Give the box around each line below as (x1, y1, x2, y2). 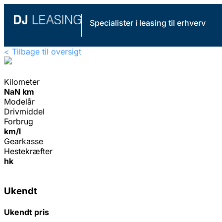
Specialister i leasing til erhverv (89, 18, 206, 28)
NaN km (4, 87, 34, 97)
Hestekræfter (4, 146, 53, 157)
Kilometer (4, 77, 40, 87)
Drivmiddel (4, 107, 45, 117)
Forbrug (4, 116, 33, 127)
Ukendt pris (4, 207, 49, 218)
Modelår (4, 97, 35, 107)
